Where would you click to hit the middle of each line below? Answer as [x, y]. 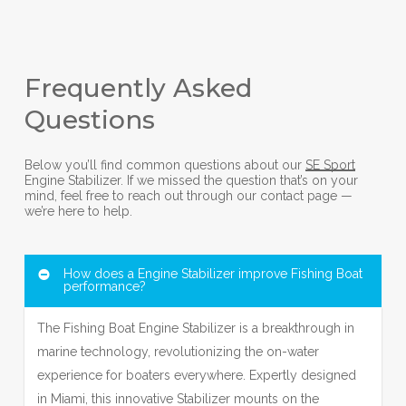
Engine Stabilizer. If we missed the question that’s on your [191, 180]
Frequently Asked [138, 87]
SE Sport [330, 164]
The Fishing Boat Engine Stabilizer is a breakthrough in [195, 328]
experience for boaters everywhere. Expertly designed [196, 375]
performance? [104, 286]
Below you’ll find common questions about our [164, 164]
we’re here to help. [78, 211]
